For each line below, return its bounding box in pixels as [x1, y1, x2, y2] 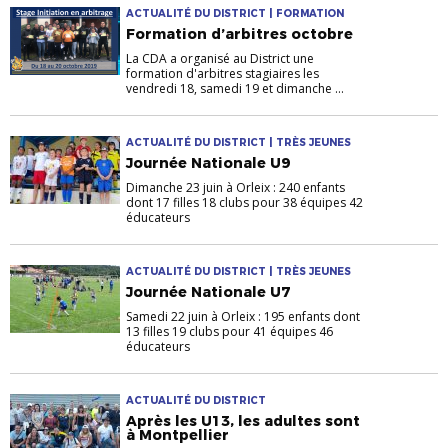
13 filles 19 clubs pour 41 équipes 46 [126, 323, 333, 341]
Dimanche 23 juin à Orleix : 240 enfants [126, 179, 345, 197]
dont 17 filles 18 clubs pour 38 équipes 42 [126, 194, 363, 212]
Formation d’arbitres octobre [126, 25, 353, 44]
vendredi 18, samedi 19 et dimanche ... [126, 80, 344, 98]
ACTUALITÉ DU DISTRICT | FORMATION [126, 7, 344, 21]
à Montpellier [126, 426, 229, 445]
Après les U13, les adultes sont [126, 412, 360, 431]
